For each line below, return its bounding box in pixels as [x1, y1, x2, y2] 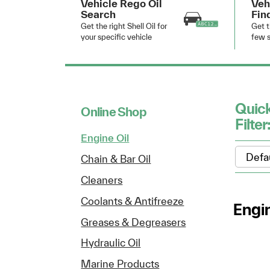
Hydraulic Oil [81, 237, 141, 249]
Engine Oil [81, 132, 130, 144]
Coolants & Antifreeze [81, 195, 184, 207]
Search [81, 8, 116, 20]
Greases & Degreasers [81, 216, 186, 228]
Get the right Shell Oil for [81, 21, 168, 31]
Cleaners [81, 174, 123, 186]
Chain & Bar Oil [81, 153, 151, 165]
